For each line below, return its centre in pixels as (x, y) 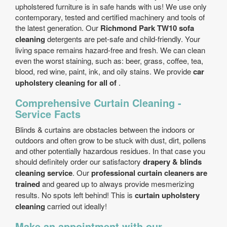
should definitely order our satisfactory (79, 161)
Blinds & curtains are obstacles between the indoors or (105, 129)
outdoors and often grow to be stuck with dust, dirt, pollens (111, 140)
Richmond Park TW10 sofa (147, 28)
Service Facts (48, 114)
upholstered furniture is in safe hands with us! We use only (111, 6)
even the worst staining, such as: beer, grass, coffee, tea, (109, 61)
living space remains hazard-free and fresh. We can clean (110, 50)
